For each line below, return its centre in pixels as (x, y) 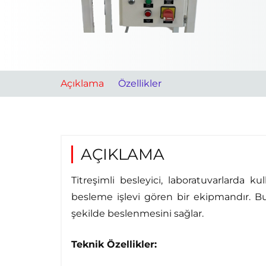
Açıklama (82, 83)
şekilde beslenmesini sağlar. (137, 214)
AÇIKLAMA (123, 154)
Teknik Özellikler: (114, 245)
